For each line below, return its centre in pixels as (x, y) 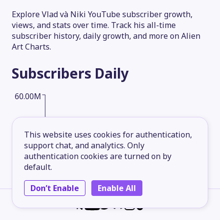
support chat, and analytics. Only (84, 145)
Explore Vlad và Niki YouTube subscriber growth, (102, 14)
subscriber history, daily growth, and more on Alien (106, 36)
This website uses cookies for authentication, (108, 135)
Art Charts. (31, 47)
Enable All (117, 188)
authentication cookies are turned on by (98, 156)
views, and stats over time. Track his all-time (94, 25)
